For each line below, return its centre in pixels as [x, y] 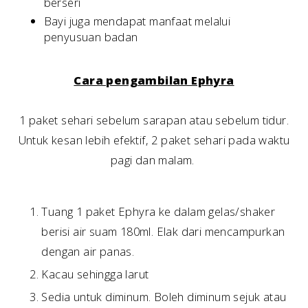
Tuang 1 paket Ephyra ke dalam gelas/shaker [158, 211]
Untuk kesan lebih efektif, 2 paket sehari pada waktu [154, 140]
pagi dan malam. [154, 160]
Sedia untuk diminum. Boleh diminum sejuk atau [164, 296]
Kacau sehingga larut [95, 274]
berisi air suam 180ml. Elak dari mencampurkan [163, 231]
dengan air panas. [89, 251]
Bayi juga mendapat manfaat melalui [137, 21]
